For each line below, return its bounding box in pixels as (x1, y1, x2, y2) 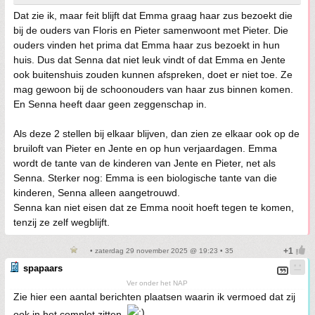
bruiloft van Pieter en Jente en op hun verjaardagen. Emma (13, 142, 277, 154)
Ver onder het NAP (127, 278, 188, 287)
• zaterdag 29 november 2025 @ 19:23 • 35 (87, 246, 233, 255)
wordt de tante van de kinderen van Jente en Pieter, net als (13, 157, 276, 169)
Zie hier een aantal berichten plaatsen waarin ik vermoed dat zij (13, 290, 295, 302)
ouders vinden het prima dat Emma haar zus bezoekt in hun (13, 39, 280, 51)
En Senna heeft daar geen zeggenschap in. (13, 98, 207, 110)
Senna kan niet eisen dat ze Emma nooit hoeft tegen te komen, (13, 201, 294, 213)
